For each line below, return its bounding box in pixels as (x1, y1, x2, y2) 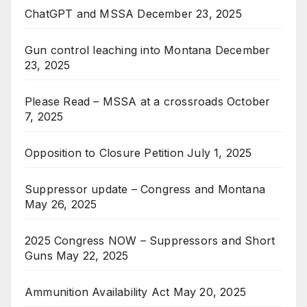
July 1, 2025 (187, 146, 252, 160)
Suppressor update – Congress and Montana (25, 182, 266, 197)
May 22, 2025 (56, 249, 129, 263)
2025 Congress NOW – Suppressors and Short (25, 234, 275, 248)
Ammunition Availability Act (25, 285, 170, 299)
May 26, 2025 (25, 197, 97, 212)
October (227, 95, 271, 109)
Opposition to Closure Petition (25, 146, 184, 160)
